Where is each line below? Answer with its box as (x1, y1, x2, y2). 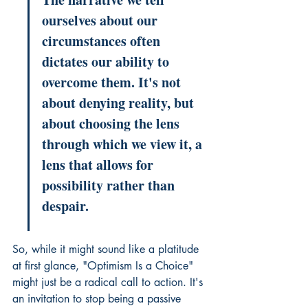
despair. (42, 196, 89, 216)
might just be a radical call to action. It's (12, 275, 206, 289)
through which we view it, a (42, 134, 206, 154)
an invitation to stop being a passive (12, 291, 184, 306)
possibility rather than (42, 175, 178, 195)
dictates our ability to (42, 52, 173, 71)
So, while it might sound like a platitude (12, 242, 202, 256)
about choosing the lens (42, 113, 183, 133)
